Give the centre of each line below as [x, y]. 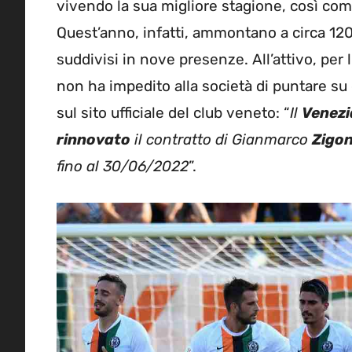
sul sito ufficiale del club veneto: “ [173, 113]
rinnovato [93, 140]
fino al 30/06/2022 [123, 167]
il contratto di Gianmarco [221, 140]
